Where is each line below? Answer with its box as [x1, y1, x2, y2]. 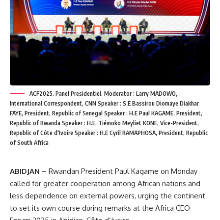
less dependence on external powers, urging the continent [10, 191, 205, 200]
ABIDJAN [10, 166, 40, 176]
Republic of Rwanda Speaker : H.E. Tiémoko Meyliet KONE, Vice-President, [10, 119, 199, 127]
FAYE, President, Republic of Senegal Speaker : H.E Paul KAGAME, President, [10, 109, 202, 117]
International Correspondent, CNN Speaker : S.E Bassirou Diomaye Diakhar [10, 99, 199, 107]
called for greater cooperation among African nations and [10, 178, 200, 188]
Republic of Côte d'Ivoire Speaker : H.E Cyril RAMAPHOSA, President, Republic [10, 129, 208, 137]
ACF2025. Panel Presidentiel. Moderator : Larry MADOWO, [29, 89, 177, 97]
